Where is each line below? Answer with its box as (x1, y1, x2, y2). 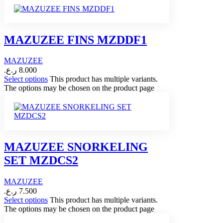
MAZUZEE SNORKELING (4, 140, 148, 154)
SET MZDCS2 (4, 154, 78, 167)
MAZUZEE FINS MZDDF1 (4, 33, 147, 46)
